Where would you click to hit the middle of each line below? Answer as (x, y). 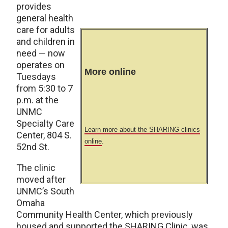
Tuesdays (36, 77)
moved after (41, 179)
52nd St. (33, 147)
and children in (46, 41)
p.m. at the (37, 100)
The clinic (36, 168)
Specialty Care (45, 123)
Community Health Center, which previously (105, 215)
